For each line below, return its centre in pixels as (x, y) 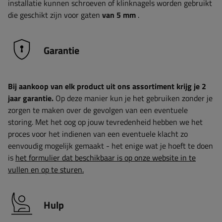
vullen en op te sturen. (46, 169)
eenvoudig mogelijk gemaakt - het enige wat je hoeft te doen (111, 146)
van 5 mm (119, 15)
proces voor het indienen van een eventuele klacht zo (98, 134)
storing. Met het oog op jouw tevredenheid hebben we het (105, 122)
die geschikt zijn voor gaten (55, 15)
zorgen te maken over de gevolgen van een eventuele (98, 110)
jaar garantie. (31, 98)
